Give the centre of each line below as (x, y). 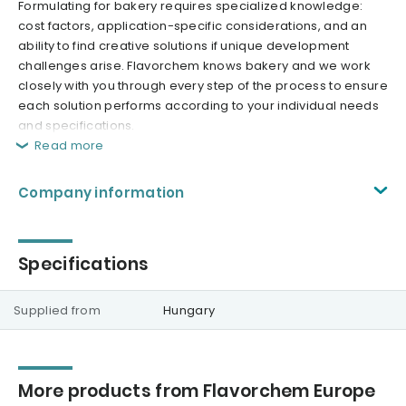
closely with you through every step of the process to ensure (203, 86)
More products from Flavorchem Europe (197, 391)
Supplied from (57, 311)
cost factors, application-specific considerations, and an (193, 26)
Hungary (189, 311)
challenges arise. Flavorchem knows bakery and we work (194, 66)
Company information (101, 193)
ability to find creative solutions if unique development (184, 46)
